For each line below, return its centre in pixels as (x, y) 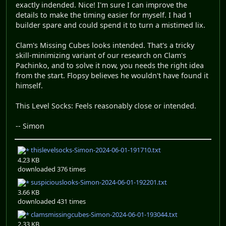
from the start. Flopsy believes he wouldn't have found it (112, 76)
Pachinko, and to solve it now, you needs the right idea (110, 66)
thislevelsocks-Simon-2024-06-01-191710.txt (95, 150)
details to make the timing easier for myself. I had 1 (104, 15)
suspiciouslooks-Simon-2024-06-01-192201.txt (98, 182)
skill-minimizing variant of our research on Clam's (101, 55)
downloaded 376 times (52, 169)
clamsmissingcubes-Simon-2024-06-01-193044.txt (103, 214)
